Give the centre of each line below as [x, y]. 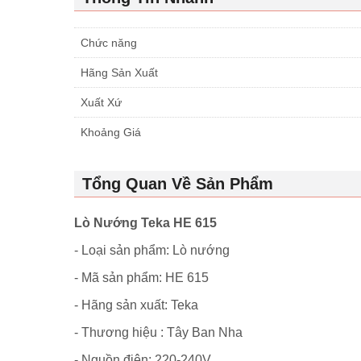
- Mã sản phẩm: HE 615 [141, 277]
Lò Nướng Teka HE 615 [145, 222]
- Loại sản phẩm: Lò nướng [154, 250]
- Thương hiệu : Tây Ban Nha [158, 332]
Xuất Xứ [101, 102]
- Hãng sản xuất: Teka [136, 305]
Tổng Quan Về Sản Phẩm [178, 183]
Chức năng [109, 42]
